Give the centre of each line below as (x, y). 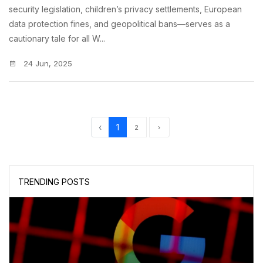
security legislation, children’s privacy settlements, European (125, 9)
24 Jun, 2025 (47, 64)
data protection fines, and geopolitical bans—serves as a (119, 24)
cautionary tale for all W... (57, 39)
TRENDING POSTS (54, 182)
